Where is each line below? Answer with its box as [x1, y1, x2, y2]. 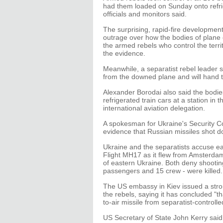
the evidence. [103, 49, 145, 57]
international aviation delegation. [103, 104, 205, 112]
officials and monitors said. [103, 10, 187, 18]
